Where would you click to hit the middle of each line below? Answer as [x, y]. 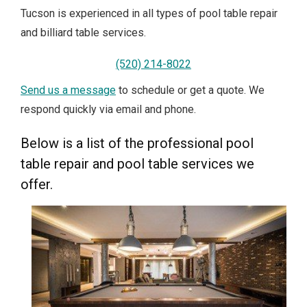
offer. [37, 185]
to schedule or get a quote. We [190, 90]
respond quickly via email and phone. [108, 110]
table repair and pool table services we [137, 164]
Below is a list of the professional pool [137, 144]
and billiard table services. [83, 32]
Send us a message [68, 90]
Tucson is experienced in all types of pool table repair [149, 13]
